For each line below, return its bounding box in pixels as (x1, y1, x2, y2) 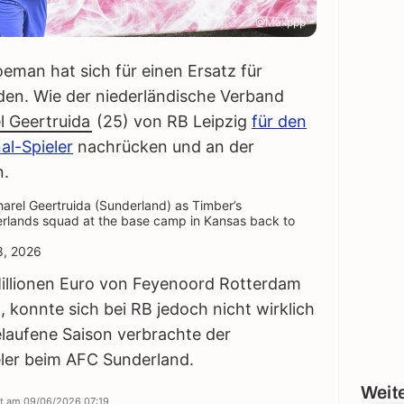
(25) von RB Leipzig (92, 112, 252, 132)
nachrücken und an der (73, 137, 254, 157)
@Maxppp (255, 15, 306, 30)
